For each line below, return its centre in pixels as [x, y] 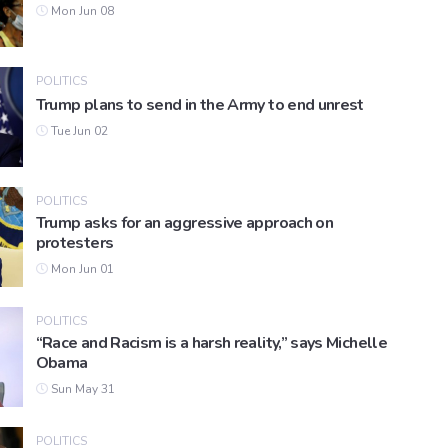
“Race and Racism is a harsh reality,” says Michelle [211, 343]
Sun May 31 [81, 389]
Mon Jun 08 [80, 11]
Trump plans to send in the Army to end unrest [199, 105]
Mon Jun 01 [80, 269]
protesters [74, 243]
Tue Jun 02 [77, 131]
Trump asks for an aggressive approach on [184, 223]
